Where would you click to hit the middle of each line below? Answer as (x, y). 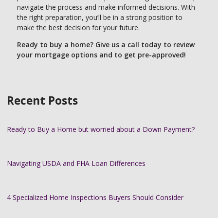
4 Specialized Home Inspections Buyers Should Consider (95, 198)
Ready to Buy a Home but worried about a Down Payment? (101, 129)
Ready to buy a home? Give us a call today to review (106, 45)
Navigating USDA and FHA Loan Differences (76, 163)
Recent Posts (42, 101)
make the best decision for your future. (78, 28)
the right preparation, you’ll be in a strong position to (100, 18)
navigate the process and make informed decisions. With (106, 7)
